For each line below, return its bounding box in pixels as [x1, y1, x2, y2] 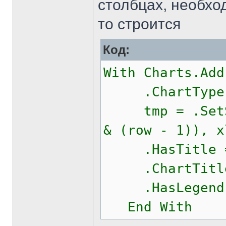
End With [103, 199, 192, 214]
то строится [98, 16, 181, 32]
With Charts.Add [103, 65, 224, 80]
